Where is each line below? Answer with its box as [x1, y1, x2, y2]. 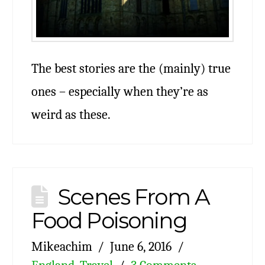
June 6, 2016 [110, 238, 172, 254]
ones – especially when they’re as [31, 83, 208, 99]
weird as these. [31, 106, 111, 122]
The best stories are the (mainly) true [31, 60, 231, 76]
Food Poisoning [31, 206, 187, 234]
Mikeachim [31, 238, 92, 254]
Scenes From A [58, 183, 209, 210]
